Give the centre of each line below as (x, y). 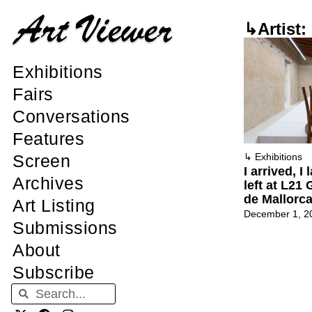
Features (48, 139)
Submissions (65, 228)
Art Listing (54, 206)
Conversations (71, 117)
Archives (48, 184)
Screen (41, 161)
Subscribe (54, 273)
